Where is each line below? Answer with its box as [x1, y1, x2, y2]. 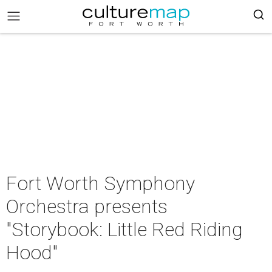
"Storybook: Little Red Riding [6, 218, 243, 241]
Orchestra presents [6, 195, 168, 218]
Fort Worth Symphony [6, 172, 195, 195]
